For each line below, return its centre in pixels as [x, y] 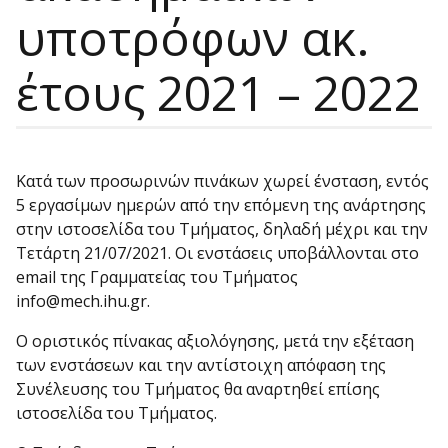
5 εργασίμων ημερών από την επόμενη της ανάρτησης [221, 205]
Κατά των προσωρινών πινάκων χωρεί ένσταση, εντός [222, 181]
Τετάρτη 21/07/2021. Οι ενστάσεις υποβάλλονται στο [217, 253]
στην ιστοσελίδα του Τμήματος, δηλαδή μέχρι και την [222, 229]
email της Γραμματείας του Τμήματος [157, 277]
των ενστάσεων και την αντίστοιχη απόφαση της [201, 365]
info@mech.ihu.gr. [83, 301]
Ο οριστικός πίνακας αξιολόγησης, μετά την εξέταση [215, 341]
